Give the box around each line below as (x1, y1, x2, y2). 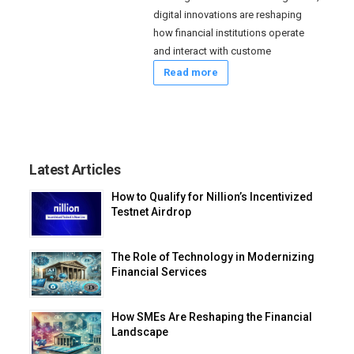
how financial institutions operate (153, 27, 305, 39)
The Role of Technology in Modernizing (111, 250, 314, 263)
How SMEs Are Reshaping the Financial (111, 311, 312, 323)
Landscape (111, 326, 168, 338)
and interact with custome (153, 45, 272, 57)
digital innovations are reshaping (153, 9, 303, 21)
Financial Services (111, 265, 207, 278)
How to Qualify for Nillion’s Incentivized (111, 190, 313, 203)
